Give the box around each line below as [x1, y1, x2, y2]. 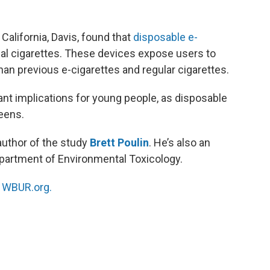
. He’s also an [149, 136, 210, 149]
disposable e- [133, 30, 198, 43]
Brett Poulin [90, 136, 149, 149]
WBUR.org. [2, 180, 52, 193]
